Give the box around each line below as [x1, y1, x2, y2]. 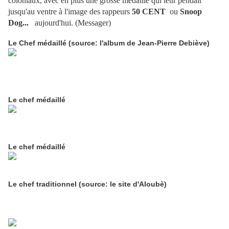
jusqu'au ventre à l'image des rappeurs [8, 7, 132, 16]
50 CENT [132, 7, 166, 16]
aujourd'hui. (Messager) [29, 18, 111, 28]
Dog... [8, 18, 29, 28]
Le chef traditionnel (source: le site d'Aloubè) [8, 180, 167, 189]
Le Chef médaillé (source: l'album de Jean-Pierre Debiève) [8, 39, 210, 48]
